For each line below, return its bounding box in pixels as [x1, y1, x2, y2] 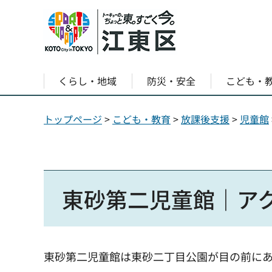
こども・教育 [112, 112, 171, 126]
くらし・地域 [58, 73, 117, 88]
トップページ [44, 112, 102, 126]
